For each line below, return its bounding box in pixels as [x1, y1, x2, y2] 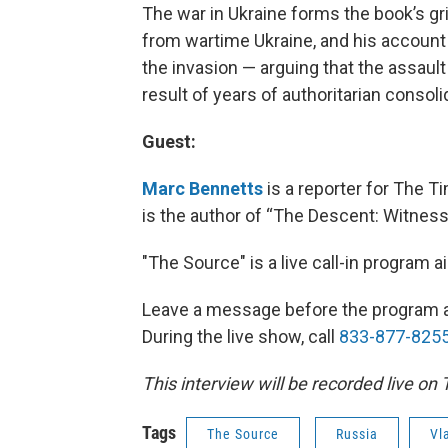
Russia [336, 426, 378, 442]
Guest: [142, 131, 196, 152]
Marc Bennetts [142, 178, 263, 199]
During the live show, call [142, 326, 339, 347]
